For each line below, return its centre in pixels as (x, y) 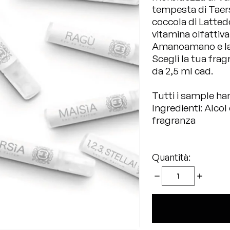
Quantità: (171, 157)
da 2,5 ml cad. (183, 71)
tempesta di (180, 9)
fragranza (174, 120)
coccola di (175, 22)
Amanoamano (184, 46)
